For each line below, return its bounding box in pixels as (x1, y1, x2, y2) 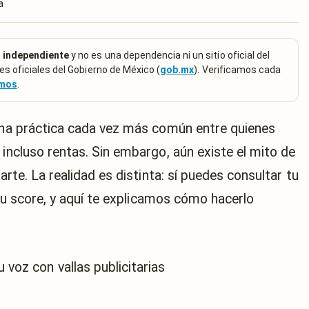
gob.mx (160, 64, 195, 75)
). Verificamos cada (194, 64, 281, 75)
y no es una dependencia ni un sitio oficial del (69, 50, 270, 61)
